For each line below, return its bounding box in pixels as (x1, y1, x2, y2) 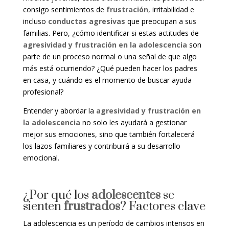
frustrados (63, 199, 120, 215)
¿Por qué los (22, 188, 91, 203)
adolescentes (91, 188, 161, 203)
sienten (22, 199, 64, 215)
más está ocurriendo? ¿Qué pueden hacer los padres (22, 63, 197, 74)
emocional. (22, 153, 59, 163)
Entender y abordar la (22, 106, 96, 116)
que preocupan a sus (125, 16, 196, 27)
